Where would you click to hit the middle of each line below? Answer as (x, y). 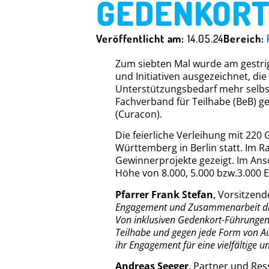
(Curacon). (139, 114)
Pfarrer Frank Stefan (164, 194)
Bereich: (245, 38)
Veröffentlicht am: (142, 38)
